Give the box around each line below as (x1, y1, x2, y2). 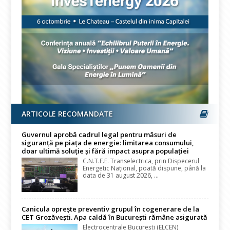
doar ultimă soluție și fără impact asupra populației (22, 146, 189, 156)
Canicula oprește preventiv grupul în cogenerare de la (22, 204, 200, 214)
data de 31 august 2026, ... (83, 171, 159, 180)
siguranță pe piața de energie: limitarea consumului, (22, 138, 195, 148)
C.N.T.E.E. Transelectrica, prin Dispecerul (83, 157, 200, 166)
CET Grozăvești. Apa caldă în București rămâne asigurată (22, 213, 208, 222)
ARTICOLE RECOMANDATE (22, 109, 113, 119)
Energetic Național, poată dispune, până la (83, 164, 206, 173)
